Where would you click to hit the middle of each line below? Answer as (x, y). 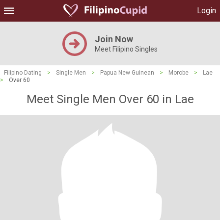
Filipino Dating (23, 73)
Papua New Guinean (127, 73)
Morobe (179, 73)
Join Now (114, 39)
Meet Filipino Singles (126, 49)
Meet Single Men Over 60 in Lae (110, 99)
